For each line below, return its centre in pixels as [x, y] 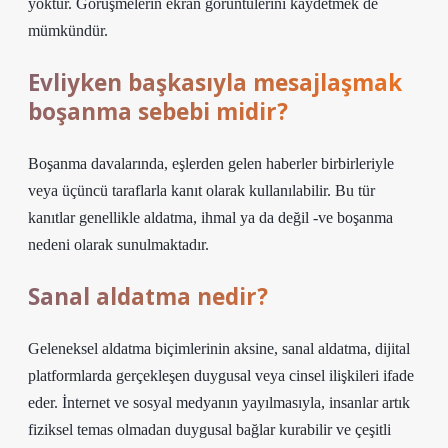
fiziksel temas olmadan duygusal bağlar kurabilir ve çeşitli [209, 429]
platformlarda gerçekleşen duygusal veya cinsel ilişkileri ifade [221, 375]
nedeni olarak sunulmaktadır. [118, 244]
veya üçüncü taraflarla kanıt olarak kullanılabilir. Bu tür [201, 190]
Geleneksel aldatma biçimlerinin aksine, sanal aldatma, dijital [219, 348]
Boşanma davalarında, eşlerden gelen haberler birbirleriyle [211, 163]
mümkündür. [68, 30]
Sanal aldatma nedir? [148, 296]
